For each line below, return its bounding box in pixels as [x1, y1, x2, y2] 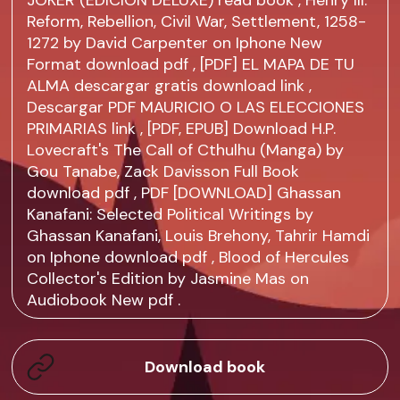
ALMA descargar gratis [27, 75, 204, 97]
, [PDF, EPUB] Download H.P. [136, 118, 337, 140]
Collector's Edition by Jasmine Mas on [27, 268, 310, 290]
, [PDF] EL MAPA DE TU [188, 54, 355, 76]
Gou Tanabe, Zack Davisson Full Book [27, 161, 300, 183]
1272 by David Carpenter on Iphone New [27, 32, 323, 54]
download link [203, 75, 305, 97]
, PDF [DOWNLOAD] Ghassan [129, 182, 342, 204]
